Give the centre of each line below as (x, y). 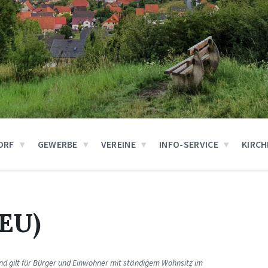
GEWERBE (57, 144)
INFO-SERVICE (189, 144)
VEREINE (118, 144)
